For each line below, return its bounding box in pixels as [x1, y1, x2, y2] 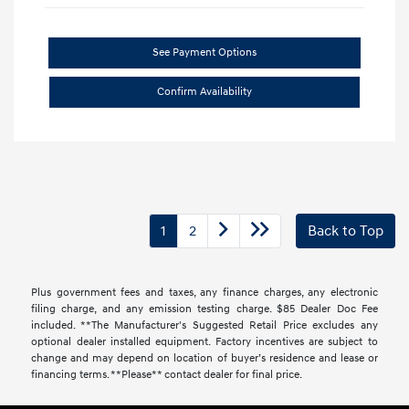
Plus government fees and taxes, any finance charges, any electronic [31, 286, 378, 300]
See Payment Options [152, 46, 257, 60]
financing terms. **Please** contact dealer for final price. [31, 368, 303, 383]
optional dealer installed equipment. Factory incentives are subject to [31, 335, 378, 350]
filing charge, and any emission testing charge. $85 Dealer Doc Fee [31, 302, 378, 317]
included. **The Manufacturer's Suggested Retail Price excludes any [31, 319, 378, 333]
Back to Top [308, 222, 383, 241]
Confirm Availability [157, 85, 252, 100]
